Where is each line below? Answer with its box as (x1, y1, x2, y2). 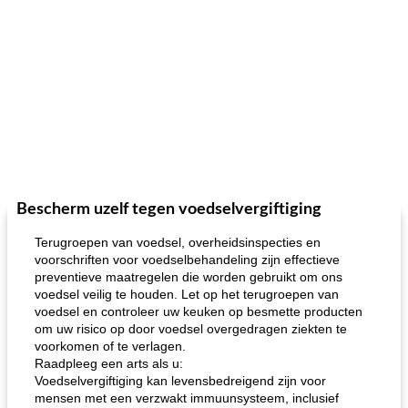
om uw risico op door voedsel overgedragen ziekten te (35, 321, 347, 336)
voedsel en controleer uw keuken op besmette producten (35, 304, 362, 319)
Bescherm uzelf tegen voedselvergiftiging (16, 201, 321, 218)
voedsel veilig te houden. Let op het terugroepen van (35, 287, 339, 301)
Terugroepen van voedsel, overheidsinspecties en (35, 235, 321, 250)
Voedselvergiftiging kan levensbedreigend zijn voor (35, 373, 326, 388)
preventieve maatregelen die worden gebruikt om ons (35, 270, 342, 284)
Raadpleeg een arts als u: (35, 356, 183, 371)
